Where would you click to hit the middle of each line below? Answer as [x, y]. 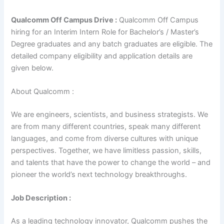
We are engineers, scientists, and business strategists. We [110, 114]
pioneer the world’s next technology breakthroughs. [99, 174]
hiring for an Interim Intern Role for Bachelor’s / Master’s [105, 32]
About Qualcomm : [43, 91]
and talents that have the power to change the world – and [111, 162]
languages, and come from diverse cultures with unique [105, 138]
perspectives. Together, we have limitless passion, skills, [106, 150]
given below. [34, 68]
